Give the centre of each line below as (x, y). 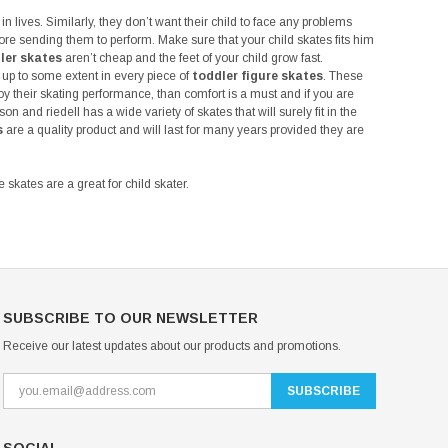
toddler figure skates (257, 76)
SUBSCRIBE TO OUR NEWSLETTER (130, 318)
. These (343, 76)
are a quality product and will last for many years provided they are (183, 130)
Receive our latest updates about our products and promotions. (171, 346)
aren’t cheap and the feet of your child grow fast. (192, 58)
